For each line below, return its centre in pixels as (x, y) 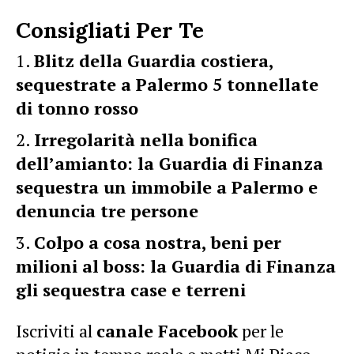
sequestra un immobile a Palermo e (167, 186)
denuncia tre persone (107, 210)
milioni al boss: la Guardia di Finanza (176, 265)
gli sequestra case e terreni (131, 289)
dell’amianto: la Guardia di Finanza (169, 163)
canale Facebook (167, 330)
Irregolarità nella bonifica (146, 139)
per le (261, 330)
